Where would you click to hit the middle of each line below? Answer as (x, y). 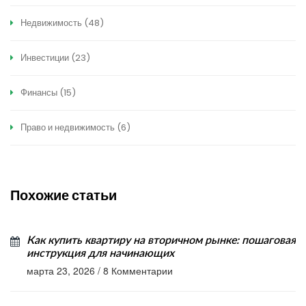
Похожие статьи (64, 195)
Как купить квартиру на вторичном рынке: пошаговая (161, 241)
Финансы (39, 93)
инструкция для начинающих (100, 254)
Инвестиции (45, 58)
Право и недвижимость (68, 128)
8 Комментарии (138, 271)
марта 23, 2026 (61, 271)
